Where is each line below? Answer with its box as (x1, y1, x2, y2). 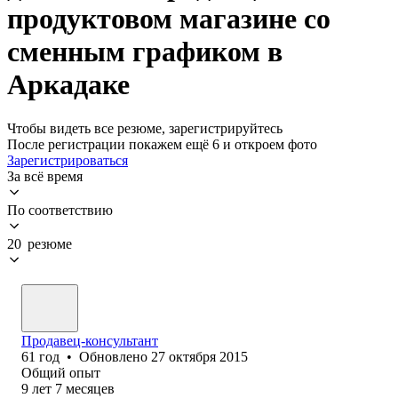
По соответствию (7, 202, 113, 218)
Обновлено (79, 348, 151, 364)
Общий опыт (21, 364, 100, 380)
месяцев (66, 380, 115, 396)
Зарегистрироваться (7, 152, 128, 168)
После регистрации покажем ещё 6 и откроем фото (7, 136, 317, 152)
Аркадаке (7, 68, 130, 101)
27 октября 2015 (151, 348, 248, 364)
